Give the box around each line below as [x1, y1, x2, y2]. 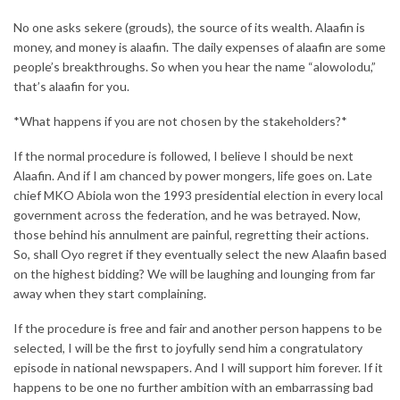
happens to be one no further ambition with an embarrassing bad [13, 379, 373, 396]
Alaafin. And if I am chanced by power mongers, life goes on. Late [13, 168, 372, 184]
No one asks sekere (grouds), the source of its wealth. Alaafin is [13, 20, 365, 36]
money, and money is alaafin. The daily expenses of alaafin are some [13, 39, 386, 55]
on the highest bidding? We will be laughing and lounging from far [13, 266, 375, 282]
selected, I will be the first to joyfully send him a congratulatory [13, 340, 362, 356]
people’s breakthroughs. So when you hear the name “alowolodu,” [13, 59, 376, 75]
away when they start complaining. [13, 286, 206, 302]
